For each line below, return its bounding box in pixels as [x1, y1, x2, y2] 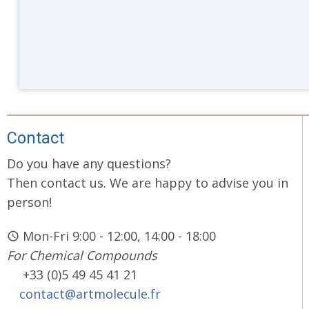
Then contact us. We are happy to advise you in [7, 174, 288, 191]
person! [7, 193, 52, 210]
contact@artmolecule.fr [19, 286, 161, 303]
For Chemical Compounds [7, 247, 157, 264]
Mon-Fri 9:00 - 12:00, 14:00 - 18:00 [19, 228, 219, 245]
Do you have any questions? [7, 154, 175, 172]
